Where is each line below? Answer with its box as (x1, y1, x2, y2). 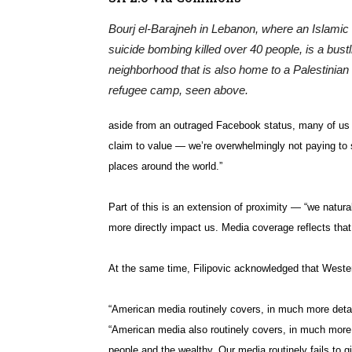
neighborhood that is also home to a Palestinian (108, 63, 349, 77)
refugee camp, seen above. (108, 83, 248, 97)
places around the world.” (108, 160, 222, 173)
